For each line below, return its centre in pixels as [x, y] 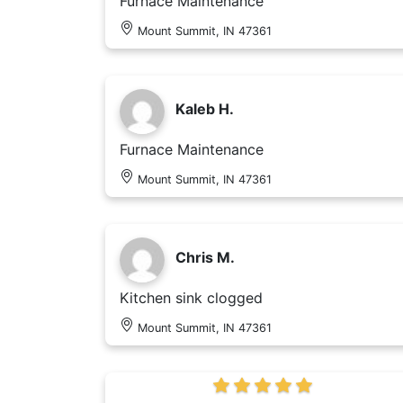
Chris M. [205, 258]
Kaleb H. [205, 109]
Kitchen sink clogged [191, 298]
